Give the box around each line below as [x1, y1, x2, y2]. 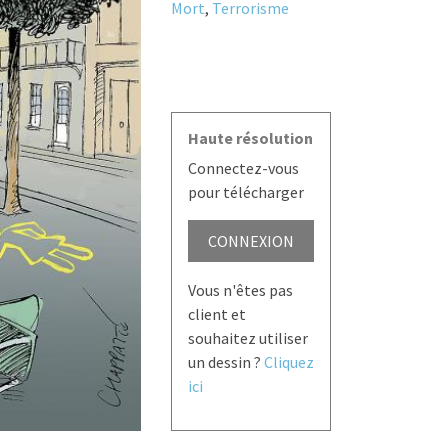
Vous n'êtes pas [187, 280, 293, 301]
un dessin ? [187, 352, 264, 373]
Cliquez [263, 352, 314, 373]
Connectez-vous [187, 158, 299, 179]
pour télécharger [187, 182, 304, 203]
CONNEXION [207, 231, 294, 252]
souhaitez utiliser [187, 328, 308, 349]
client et [187, 304, 246, 325]
